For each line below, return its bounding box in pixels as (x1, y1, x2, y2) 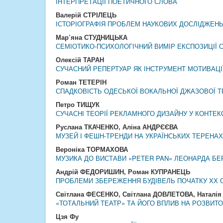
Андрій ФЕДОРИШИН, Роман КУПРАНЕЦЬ (56, 167, 190, 176)
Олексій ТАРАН (56, 55, 104, 64)
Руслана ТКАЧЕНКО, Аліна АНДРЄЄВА (56, 122, 178, 131)
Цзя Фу (56, 212, 79, 221)
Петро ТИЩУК (56, 100, 100, 109)
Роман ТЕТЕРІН (56, 77, 107, 87)
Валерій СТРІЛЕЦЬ (56, 10, 116, 19)
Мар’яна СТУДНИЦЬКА (56, 32, 127, 42)
